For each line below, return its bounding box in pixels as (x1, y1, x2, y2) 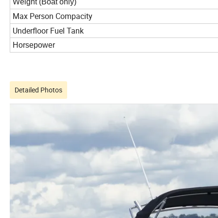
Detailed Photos (15, 85, 62, 95)
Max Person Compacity (13, 11, 92, 22)
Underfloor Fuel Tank (13, 25, 84, 36)
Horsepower (13, 41, 55, 50)
